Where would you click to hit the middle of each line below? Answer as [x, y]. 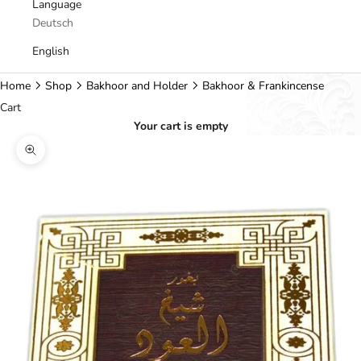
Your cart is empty [180, 126]
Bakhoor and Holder [137, 85]
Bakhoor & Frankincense [263, 85]
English [51, 51]
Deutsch [53, 23]
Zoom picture [63, 159]
